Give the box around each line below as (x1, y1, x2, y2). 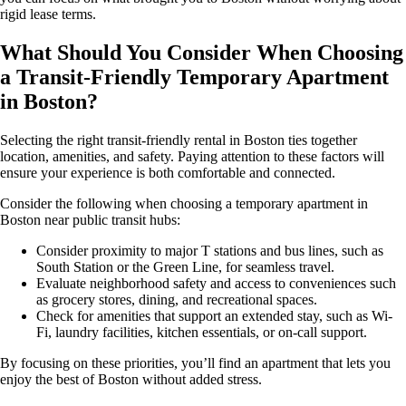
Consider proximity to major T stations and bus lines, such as (36, 243, 383, 259)
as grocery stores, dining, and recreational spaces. (36, 292, 317, 308)
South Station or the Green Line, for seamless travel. (36, 259, 334, 275)
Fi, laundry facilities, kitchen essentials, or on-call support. (36, 324, 367, 341)
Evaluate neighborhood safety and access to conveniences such (36, 275, 396, 292)
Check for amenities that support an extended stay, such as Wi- (36, 308, 392, 324)
